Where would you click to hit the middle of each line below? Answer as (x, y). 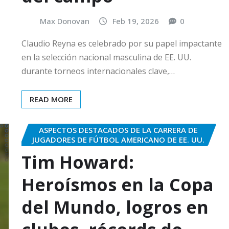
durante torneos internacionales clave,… (98, 71)
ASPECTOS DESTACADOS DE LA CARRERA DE (118, 130)
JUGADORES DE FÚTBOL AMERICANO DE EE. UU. (118, 139)
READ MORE (51, 99)
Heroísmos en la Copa (118, 185)
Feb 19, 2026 (136, 21)
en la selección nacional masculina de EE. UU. (106, 57)
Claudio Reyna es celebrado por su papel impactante (122, 43)
